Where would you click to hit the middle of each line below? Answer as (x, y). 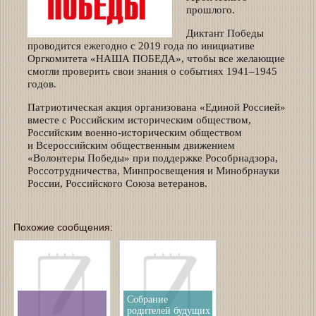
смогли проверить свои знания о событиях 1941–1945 (152, 72)
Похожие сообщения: (63, 227)
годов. (42, 84)
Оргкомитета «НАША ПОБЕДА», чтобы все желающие (156, 59)
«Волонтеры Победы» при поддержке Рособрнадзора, (152, 158)
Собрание (147, 300)
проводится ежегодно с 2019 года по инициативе (141, 46)
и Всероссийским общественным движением (131, 146)
